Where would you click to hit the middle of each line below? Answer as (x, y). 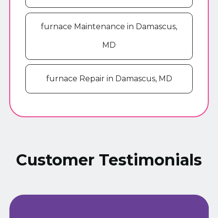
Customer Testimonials (109, 160)
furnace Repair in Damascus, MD (109, 79)
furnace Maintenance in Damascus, (109, 27)
